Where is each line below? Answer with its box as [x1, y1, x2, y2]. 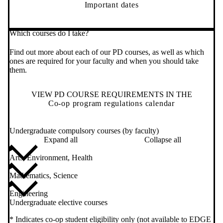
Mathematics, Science [9, 171, 78, 180]
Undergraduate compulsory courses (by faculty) [9, 126, 159, 135]
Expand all [43, 135, 78, 144]
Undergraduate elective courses [9, 198, 108, 207]
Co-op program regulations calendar [48, 99, 175, 108]
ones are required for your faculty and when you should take [9, 57, 199, 66]
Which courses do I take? [9, 29, 89, 38]
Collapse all [144, 135, 181, 144]
